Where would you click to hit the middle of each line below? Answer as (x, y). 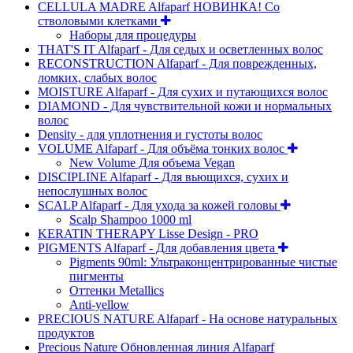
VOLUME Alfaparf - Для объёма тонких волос (163, 148)
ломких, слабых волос (97, 77)
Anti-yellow (99, 304)
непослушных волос (93, 191)
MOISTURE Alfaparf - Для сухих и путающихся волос (183, 91)
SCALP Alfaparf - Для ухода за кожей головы (159, 205)
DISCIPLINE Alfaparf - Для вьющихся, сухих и (163, 176)
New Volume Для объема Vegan (152, 162)
